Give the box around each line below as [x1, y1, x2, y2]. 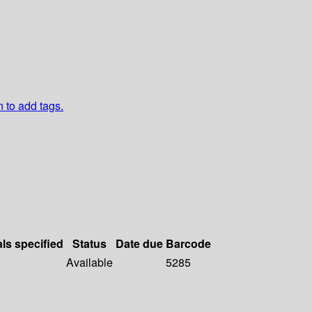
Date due [116, 235, 163, 252]
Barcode [166, 235, 211, 252]
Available [66, 254, 113, 271]
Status [72, 235, 107, 252]
